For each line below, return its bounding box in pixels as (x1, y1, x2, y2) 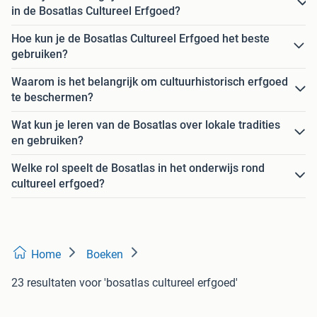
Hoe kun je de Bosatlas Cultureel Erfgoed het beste (11, 31, 270, 45)
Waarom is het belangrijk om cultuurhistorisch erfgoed (11, 74, 288, 88)
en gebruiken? (11, 133, 83, 147)
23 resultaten (11, 275, 76, 289)
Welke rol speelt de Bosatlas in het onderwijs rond (11, 161, 265, 175)
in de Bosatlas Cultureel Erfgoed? (11, 4, 180, 18)
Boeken (86, 247, 123, 261)
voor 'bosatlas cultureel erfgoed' (79, 275, 238, 289)
